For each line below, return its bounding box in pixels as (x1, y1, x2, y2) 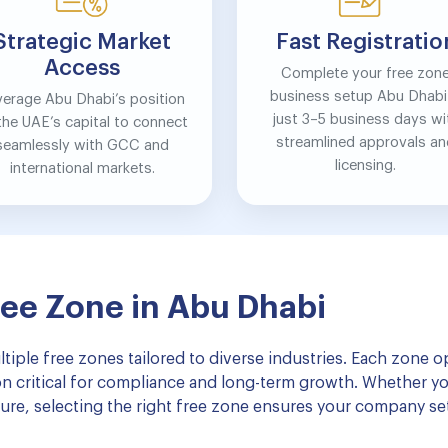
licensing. (335, 158, 397, 173)
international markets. (9, 161, 155, 176)
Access (44, 57, 121, 79)
